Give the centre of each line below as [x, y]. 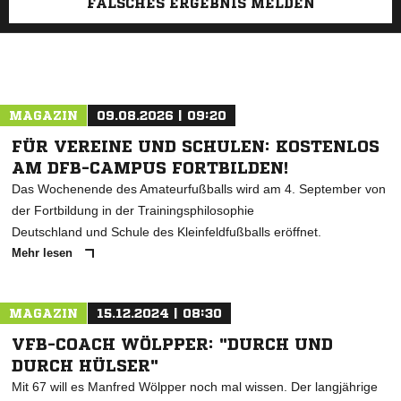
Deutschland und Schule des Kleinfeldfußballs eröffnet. [166, 232]
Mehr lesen [44, 253]
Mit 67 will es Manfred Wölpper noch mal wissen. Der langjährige [195, 387]
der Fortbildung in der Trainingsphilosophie [133, 210]
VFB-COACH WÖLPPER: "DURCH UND [172, 344]
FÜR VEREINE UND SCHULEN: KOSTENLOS [196, 146]
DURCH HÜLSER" [85, 365]
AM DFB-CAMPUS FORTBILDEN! [150, 167]
